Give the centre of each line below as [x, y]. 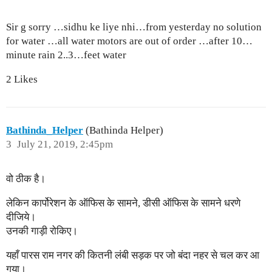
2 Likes [22, 80]
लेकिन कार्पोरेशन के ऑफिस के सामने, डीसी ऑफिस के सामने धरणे [123, 203]
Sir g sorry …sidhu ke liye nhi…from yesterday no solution [134, 27]
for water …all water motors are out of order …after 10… [129, 41]
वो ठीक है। [26, 178]
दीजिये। [21, 217]
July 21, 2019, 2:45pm [65, 144]
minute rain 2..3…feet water [66, 55]
